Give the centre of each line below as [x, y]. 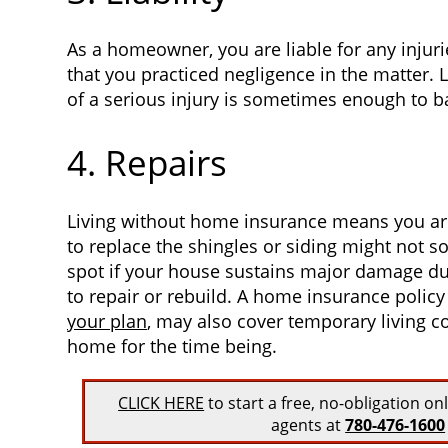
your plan [107, 320]
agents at [308, 424]
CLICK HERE [161, 402]
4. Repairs [147, 162]
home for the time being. [172, 345]
